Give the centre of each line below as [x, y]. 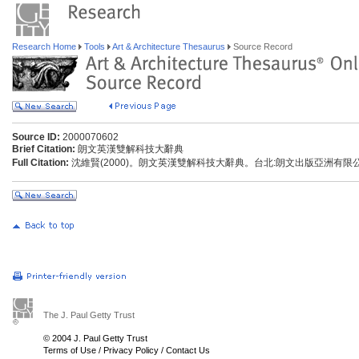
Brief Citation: [44, 149]
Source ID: [36, 137]
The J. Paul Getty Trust [89, 315]
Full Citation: [40, 163]
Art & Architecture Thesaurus [169, 46]
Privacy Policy [131, 350]
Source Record [262, 46]
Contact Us [188, 350]
